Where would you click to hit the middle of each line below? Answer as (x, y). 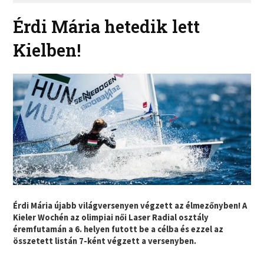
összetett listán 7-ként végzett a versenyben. (105, 241)
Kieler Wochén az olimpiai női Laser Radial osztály (111, 218)
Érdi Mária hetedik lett (107, 27)
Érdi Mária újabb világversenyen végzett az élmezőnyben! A (130, 206)
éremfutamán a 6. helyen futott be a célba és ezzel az (118, 230)
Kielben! (47, 50)
